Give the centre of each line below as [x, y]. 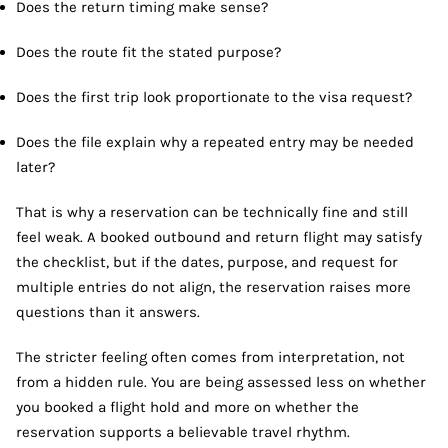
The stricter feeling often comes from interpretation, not [210, 356]
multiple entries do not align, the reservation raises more [213, 286]
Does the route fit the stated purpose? [148, 51]
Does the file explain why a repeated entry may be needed [215, 141]
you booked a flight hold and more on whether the [187, 406]
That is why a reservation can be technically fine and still [212, 211]
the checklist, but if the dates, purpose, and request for [207, 261]
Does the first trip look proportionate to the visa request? [214, 96]
